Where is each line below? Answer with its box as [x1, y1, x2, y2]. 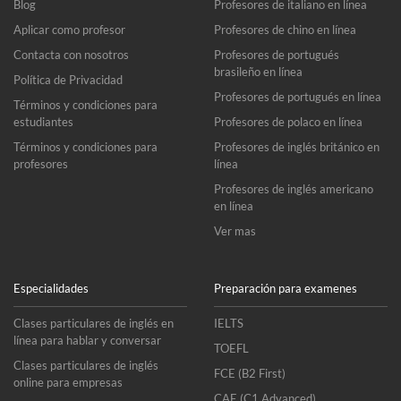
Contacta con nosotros [13, 47, 129, 62]
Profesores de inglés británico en [214, 140, 380, 154]
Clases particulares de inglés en [13, 316, 174, 330]
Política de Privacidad [13, 73, 123, 87]
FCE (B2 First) [214, 366, 286, 380]
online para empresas [13, 375, 123, 389]
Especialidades [13, 281, 89, 295]
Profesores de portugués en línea [214, 90, 381, 104]
